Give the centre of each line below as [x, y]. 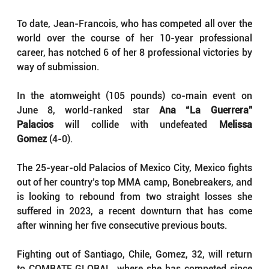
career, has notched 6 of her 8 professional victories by [134, 53]
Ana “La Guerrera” [206, 110]
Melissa [235, 125]
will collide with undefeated [136, 125]
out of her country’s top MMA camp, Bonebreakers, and [134, 183]
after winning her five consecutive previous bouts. [122, 226]
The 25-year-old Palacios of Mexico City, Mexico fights [134, 168]
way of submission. [58, 67]
